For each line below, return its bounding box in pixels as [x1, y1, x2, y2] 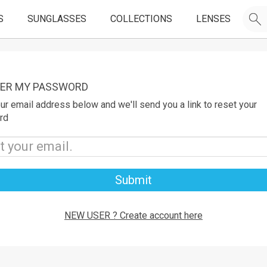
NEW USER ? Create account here [64, 210, 203, 221]
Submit [115, 173, 152, 187]
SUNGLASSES [27, 13, 86, 24]
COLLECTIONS [110, 13, 172, 24]
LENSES [195, 13, 231, 24]
